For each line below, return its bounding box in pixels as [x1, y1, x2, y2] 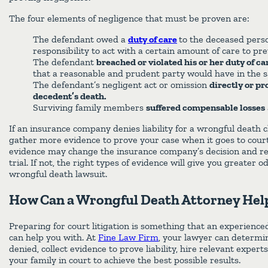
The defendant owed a [33, 33, 128, 45]
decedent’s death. [33, 90, 106, 102]
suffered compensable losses [146, 101, 265, 113]
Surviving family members [33, 101, 146, 113]
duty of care [128, 33, 177, 45]
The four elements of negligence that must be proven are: [9, 12, 249, 24]
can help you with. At [9, 232, 98, 243]
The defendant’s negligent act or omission [33, 78, 209, 90]
